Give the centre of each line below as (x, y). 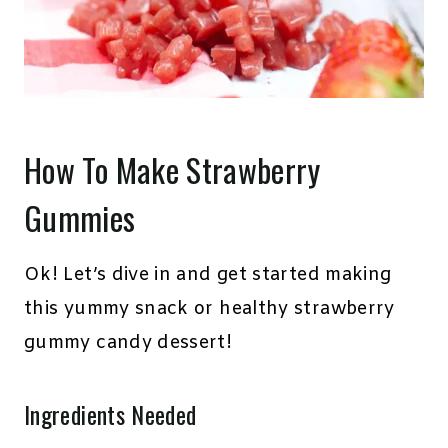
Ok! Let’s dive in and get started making (208, 275)
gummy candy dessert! (128, 343)
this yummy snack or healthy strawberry (209, 309)
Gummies (80, 218)
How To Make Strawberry (172, 170)
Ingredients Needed (110, 414)
